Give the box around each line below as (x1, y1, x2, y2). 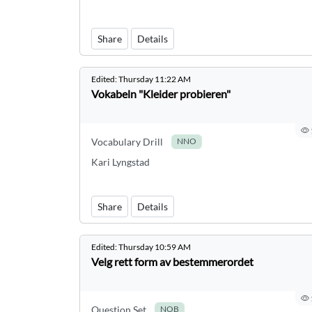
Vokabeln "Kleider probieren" (91, 87, 231, 100)
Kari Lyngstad (91, 156, 150, 168)
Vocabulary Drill (91, 136, 163, 148)
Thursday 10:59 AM (118, 242, 191, 252)
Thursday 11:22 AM (118, 74, 191, 84)
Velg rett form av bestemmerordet (91, 255, 253, 268)
